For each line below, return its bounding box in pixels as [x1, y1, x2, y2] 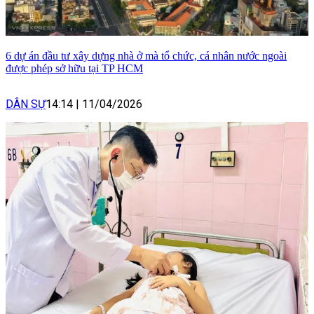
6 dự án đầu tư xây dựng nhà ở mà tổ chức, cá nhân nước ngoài [6, 50, 287, 62]
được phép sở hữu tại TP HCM [6, 62, 143, 75]
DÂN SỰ [6, 97, 46, 111]
